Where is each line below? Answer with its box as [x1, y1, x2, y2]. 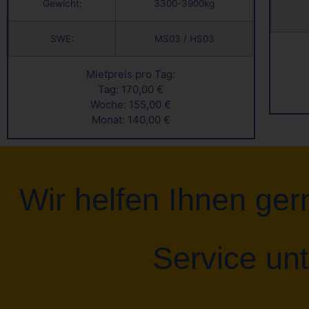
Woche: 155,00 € [90, 98, 172, 112]
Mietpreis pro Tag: [86, 68, 176, 81]
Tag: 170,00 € [98, 83, 164, 97]
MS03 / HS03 [154, 33, 215, 45]
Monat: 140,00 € [91, 113, 170, 127]
